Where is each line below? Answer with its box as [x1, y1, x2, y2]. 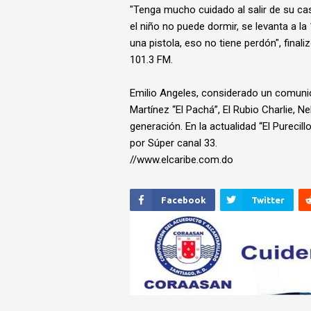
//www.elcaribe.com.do [130, 153, 233, 166]
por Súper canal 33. [130, 137, 223, 149]
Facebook [161, 195, 206, 205]
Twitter [251, 195, 285, 205]
